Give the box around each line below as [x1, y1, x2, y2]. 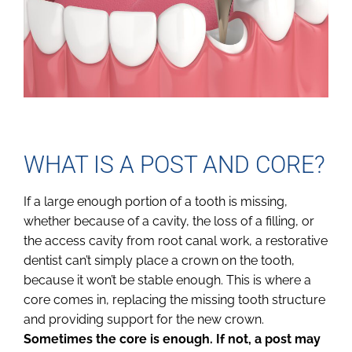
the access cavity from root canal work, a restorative [24, 233, 328, 249]
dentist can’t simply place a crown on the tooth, [24, 253, 295, 269]
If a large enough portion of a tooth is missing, [24, 194, 288, 210]
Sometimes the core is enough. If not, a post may [24, 332, 321, 347]
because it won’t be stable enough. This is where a [24, 273, 311, 288]
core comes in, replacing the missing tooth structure [24, 292, 325, 308]
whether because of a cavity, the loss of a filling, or [24, 214, 314, 229]
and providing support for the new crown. [24, 312, 264, 328]
